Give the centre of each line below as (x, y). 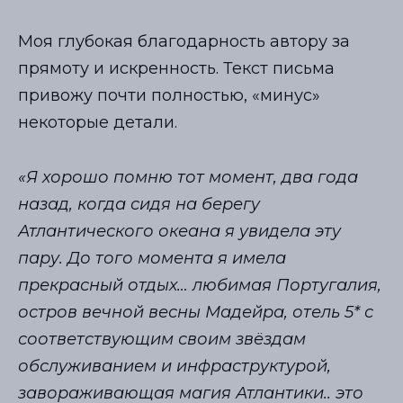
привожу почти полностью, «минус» (169, 96)
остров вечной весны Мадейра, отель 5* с (196, 312)
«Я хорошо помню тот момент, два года (188, 177)
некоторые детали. (98, 123)
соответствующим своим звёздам (162, 339)
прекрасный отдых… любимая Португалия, (200, 285)
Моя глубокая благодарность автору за (184, 42)
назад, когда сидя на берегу (139, 204)
